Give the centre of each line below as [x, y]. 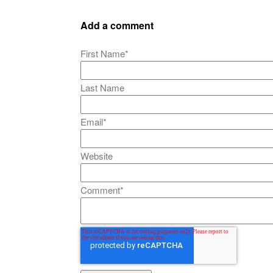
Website [97, 155]
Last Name [102, 87]
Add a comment [117, 26]
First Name [103, 53]
